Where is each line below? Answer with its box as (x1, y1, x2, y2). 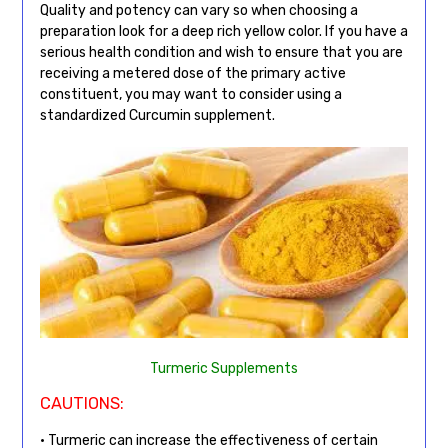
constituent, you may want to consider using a (39, 85, 342, 103)
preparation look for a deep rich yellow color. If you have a (39, 22, 408, 40)
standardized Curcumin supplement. (39, 106, 278, 124)
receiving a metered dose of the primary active (39, 64, 346, 82)
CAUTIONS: (39, 394, 124, 414)
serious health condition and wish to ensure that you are (39, 43, 403, 61)
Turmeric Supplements (150, 360, 298, 378)
